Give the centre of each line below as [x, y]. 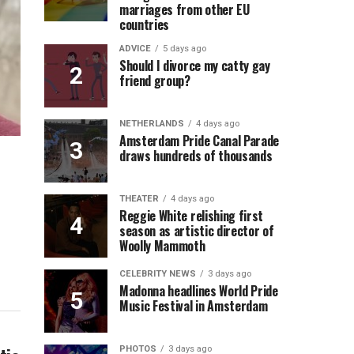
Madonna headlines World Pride [199, 291]
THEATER [139, 199]
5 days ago [185, 49]
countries [145, 24]
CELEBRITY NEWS [158, 274]
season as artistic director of [197, 231]
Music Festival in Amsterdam [194, 306]
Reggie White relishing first [192, 216]
